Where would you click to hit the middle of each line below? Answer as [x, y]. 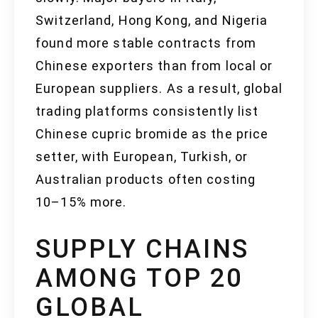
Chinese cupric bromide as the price [152, 134]
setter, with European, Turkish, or [142, 157]
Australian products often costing [146, 180]
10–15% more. [81, 202]
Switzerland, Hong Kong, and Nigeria [152, 21]
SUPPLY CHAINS [143, 250]
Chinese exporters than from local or [154, 66]
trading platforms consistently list [147, 111]
